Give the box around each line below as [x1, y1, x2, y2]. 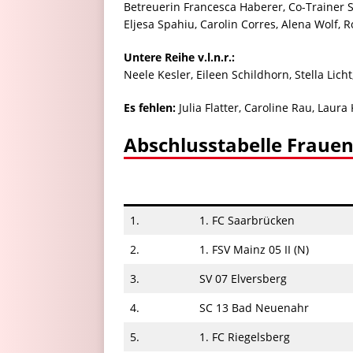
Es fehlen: [124, 99, 176, 115]
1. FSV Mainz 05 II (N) [199, 241, 309, 257]
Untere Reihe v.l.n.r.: [124, 49, 235, 65]
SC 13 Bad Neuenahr [199, 299, 309, 315]
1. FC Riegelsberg [199, 329, 290, 344]
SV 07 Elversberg [199, 270, 287, 286]
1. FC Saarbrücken [199, 212, 295, 228]
